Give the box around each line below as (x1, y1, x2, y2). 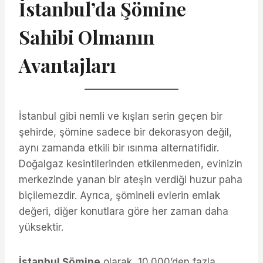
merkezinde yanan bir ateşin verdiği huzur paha (19, 173, 242, 186)
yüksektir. (19, 221, 63, 233)
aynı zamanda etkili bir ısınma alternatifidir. (19, 141, 219, 154)
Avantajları (19, 52, 116, 77)
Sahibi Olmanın (19, 23, 154, 49)
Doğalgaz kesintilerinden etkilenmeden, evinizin (19, 157, 242, 170)
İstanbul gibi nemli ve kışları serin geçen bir (19, 110, 222, 122)
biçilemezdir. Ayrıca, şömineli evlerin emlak (19, 189, 220, 201)
